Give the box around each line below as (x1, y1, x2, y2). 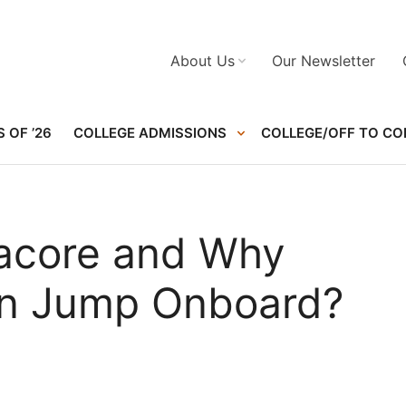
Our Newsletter (272, 52, 375, 70)
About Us (170, 52, 235, 70)
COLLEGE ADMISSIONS (73, 124, 227, 141)
